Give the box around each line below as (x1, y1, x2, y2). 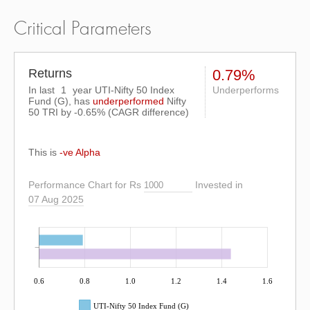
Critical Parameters (14, 20, 152, 38)
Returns (28, 66, 72, 80)
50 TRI (28, 107, 58, 118)
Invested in (195, 179, 243, 191)
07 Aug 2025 (28, 194, 84, 205)
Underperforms (212, 84, 280, 95)
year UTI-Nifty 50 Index (70, 84, 174, 95)
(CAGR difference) (105, 107, 189, 118)
